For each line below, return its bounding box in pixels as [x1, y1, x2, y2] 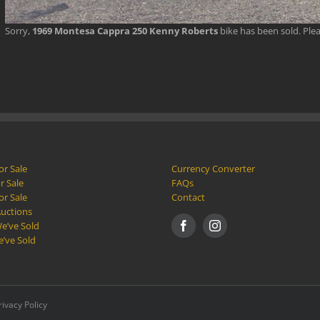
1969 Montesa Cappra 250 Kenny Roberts [32, 24, 218, 37]
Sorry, [5, 24, 32, 37]
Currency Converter [171, 161, 255, 175]
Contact [171, 190, 205, 204]
